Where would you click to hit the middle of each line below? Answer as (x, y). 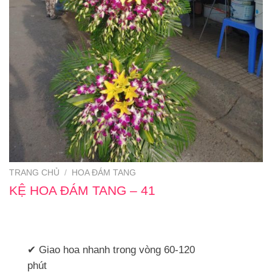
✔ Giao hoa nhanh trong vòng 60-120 (111, 250)
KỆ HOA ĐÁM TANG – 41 (82, 191)
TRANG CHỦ (34, 173)
